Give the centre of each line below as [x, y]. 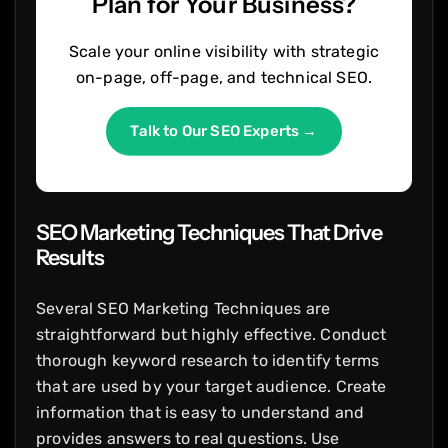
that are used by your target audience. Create [211, 386]
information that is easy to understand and [200, 412]
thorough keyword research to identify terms [208, 360]
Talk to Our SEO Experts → [224, 130]
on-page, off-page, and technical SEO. [224, 77]
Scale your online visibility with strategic [224, 51]
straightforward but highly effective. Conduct [211, 334]
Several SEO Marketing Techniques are [183, 308]
